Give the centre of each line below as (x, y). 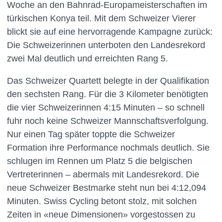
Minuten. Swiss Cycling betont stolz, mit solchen (102, 201)
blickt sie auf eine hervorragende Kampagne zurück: (110, 32)
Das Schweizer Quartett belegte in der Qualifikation (108, 81)
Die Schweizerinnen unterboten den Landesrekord (106, 45)
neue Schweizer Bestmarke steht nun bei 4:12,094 (106, 188)
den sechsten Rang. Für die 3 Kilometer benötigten (107, 94)
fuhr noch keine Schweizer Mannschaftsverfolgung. (108, 121)
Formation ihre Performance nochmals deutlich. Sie (108, 148)
